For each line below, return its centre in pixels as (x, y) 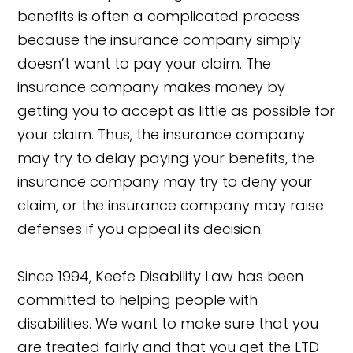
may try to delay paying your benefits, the (166, 158)
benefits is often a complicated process (159, 17)
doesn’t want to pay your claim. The (145, 64)
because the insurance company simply (160, 40)
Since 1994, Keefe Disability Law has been (161, 277)
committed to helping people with (138, 300)
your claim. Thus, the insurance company (162, 135)
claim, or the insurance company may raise (171, 206)
